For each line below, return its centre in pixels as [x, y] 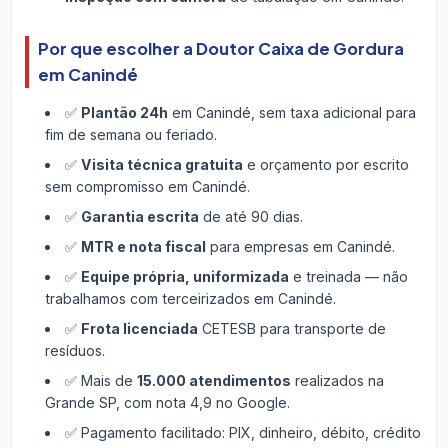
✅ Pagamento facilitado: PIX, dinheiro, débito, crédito [242, 432]
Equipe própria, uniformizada [184, 276]
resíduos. [74, 350]
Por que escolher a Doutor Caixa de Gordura [220, 49]
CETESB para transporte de [291, 328]
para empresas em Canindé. [300, 246]
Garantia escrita [139, 216]
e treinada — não [348, 276]
